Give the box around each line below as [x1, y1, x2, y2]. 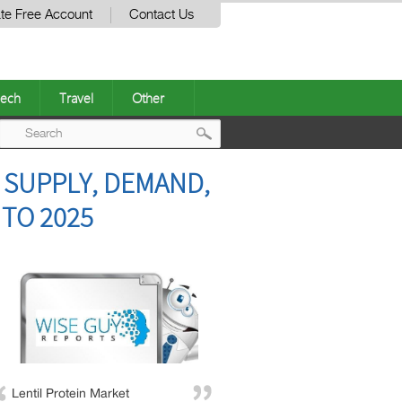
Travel [59, 89, 93, 107]
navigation [208, 191, 309, 221]
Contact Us [129, 8, 194, 22]
